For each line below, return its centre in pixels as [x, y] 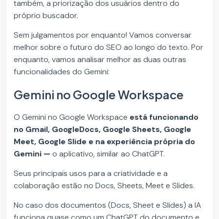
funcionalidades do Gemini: [63, 71]
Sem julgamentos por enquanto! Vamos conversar [103, 35]
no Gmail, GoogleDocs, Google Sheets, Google [103, 129]
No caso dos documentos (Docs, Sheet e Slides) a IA [108, 205]
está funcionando [164, 117]
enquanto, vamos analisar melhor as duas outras [100, 59]
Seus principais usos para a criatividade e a [91, 173]
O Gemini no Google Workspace [72, 117]
